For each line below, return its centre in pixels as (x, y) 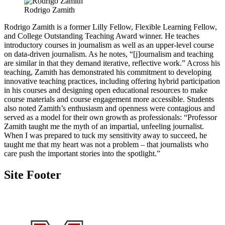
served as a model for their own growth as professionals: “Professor (110, 118)
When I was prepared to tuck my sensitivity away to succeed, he (105, 136)
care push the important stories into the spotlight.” (82, 154)
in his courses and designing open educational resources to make (106, 90)
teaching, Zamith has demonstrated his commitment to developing (108, 72)
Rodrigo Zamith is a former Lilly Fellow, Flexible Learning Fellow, (110, 27)
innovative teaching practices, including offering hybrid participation (112, 81)
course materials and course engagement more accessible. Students (109, 99)
